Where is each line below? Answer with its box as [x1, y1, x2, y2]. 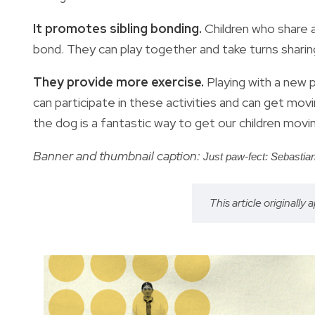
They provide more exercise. [33, 73, 207, 90]
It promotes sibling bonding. [33, 20, 205, 37]
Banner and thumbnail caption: [33, 147, 203, 164]
